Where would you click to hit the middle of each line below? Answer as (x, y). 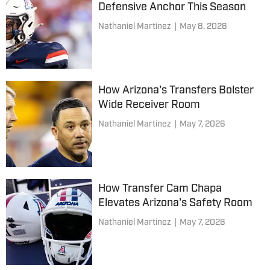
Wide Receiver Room (149, 105)
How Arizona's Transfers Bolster (176, 91)
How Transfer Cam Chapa (160, 189)
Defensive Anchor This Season (172, 7)
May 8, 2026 (203, 27)
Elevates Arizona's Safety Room (175, 203)
